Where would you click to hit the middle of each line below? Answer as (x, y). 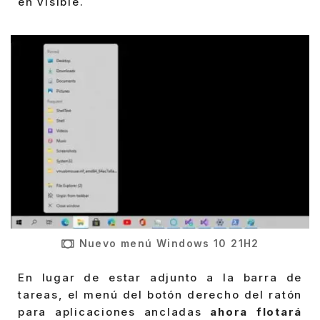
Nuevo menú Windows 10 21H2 (169, 244)
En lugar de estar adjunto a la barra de (160, 277)
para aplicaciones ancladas (114, 311)
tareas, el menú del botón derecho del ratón (160, 294)
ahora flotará (256, 311)
